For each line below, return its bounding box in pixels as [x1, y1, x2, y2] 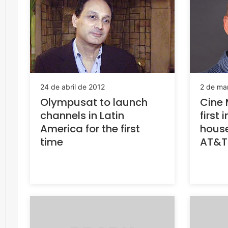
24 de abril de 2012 [40, 82, 105, 92]
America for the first [40, 122, 140, 136]
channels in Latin [40, 108, 124, 123]
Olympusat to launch [40, 95, 148, 110]
